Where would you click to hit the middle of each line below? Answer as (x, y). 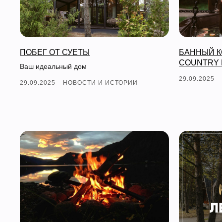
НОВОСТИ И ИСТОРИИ (100, 83)
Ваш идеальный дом (53, 66)
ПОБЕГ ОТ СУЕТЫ (55, 52)
